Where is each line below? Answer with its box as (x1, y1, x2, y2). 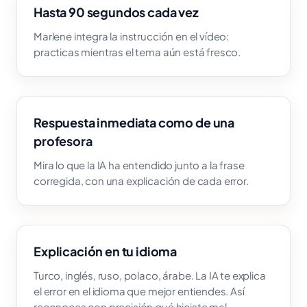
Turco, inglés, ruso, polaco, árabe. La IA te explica (34, 269, 266, 282)
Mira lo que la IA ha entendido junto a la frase (34, 158, 245, 171)
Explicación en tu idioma (34, 243, 177, 259)
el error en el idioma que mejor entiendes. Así (34, 284, 245, 297)
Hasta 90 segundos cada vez (34, 4, 199, 20)
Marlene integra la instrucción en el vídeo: (34, 29, 230, 42)
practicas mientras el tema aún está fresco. (34, 45, 241, 58)
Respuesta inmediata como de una (34, 114, 235, 130)
